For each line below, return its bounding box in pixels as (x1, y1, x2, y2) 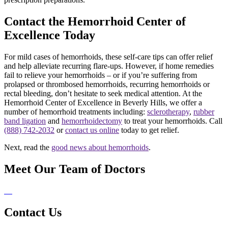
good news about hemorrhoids (51, 142, 149, 152)
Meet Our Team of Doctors (4, 162, 145, 176)
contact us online (65, 125, 119, 134)
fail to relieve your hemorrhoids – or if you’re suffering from (4, 70, 197, 79)
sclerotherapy (147, 107, 189, 116)
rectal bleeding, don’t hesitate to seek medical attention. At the (4, 89, 202, 98)
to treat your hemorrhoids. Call (122, 116, 222, 125)
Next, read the (4, 142, 51, 152)
